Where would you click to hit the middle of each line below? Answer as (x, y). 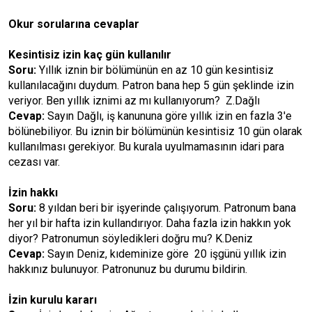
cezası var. (34, 162)
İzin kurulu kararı (53, 300)
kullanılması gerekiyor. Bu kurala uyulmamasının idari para (146, 147)
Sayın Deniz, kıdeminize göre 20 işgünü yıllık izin (165, 254)
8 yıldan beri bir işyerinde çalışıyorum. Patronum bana (167, 208)
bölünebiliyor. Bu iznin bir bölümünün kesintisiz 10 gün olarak (155, 131)
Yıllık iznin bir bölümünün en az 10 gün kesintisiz (155, 70)
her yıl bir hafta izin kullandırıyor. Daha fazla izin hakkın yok (150, 223)
